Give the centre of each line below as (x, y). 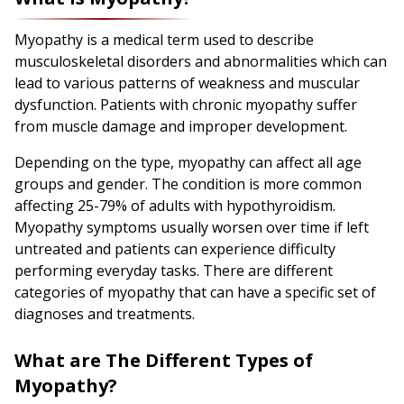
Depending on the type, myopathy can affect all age (188, 163)
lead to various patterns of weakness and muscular (187, 83)
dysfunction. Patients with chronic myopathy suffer (186, 105)
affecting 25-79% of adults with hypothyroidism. (175, 206)
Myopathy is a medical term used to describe (164, 40)
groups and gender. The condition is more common (188, 184)
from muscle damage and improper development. (181, 127)
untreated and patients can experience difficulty (175, 249)
